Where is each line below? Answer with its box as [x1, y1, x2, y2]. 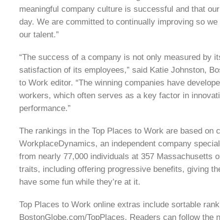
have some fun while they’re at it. [19, 177, 140, 187]
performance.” [19, 104, 71, 113]
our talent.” [19, 30, 59, 39]
